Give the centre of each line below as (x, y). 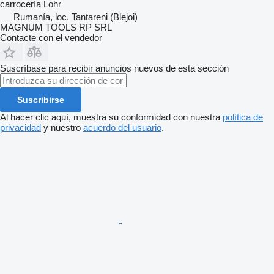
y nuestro (62, 128)
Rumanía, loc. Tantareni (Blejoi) (76, 17)
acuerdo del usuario (122, 128)
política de (243, 117)
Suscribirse (41, 100)
